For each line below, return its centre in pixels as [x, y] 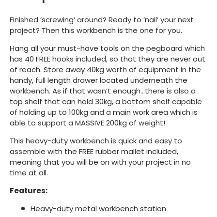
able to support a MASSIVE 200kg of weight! [87, 123]
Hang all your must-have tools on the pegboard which [107, 48]
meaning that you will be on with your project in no [100, 162]
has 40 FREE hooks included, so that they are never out [108, 59]
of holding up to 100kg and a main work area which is [104, 112]
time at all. [29, 172]
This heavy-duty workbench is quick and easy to [96, 140]
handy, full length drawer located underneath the [99, 80]
